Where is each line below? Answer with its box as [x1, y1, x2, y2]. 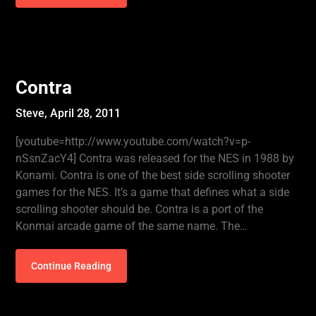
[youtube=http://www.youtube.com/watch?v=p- [16, 135, 251, 148]
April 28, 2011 [50, 107, 121, 120]
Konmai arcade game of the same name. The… [16, 219, 248, 233]
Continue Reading [31, 260, 112, 272]
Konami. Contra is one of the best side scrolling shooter [16, 169, 291, 182]
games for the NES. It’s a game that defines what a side [16, 186, 290, 199]
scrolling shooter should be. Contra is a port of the [16, 202, 264, 216]
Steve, [16, 107, 51, 120]
